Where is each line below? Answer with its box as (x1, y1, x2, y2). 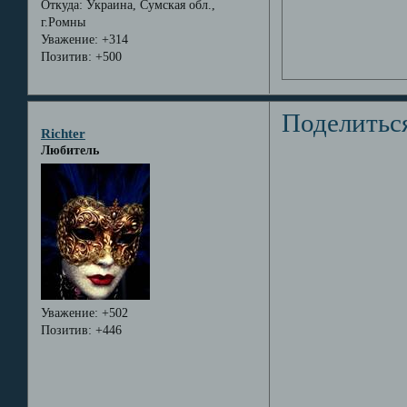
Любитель (40, 143, 99, 157)
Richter (40, 124, 85, 141)
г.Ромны (40, 15, 85, 30)
